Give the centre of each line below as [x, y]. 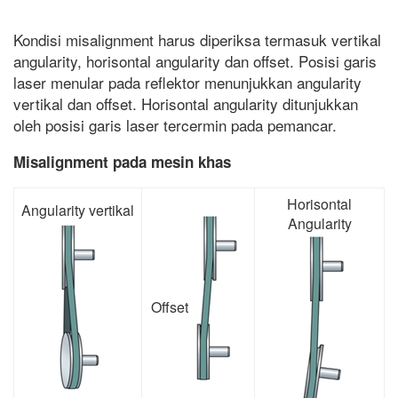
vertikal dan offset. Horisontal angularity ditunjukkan [186, 104]
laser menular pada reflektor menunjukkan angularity [187, 83]
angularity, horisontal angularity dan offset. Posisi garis [195, 61]
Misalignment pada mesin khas [122, 162]
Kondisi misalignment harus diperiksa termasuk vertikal [197, 40]
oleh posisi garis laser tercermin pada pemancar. [175, 125]
